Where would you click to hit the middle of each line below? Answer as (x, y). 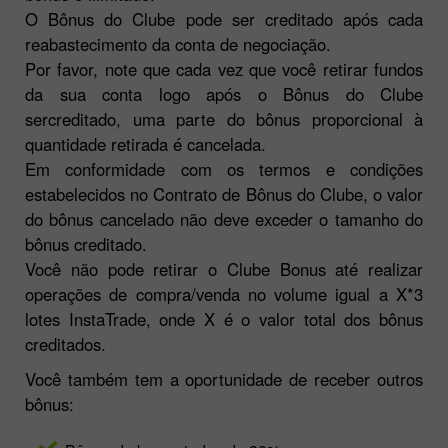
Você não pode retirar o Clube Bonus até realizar (224, 268)
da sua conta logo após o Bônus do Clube (224, 93)
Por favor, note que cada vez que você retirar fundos (224, 68)
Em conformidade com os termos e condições (224, 168)
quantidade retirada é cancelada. (145, 143)
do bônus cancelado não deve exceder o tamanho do (224, 218)
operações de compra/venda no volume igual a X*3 (224, 293)
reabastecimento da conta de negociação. (178, 43)
